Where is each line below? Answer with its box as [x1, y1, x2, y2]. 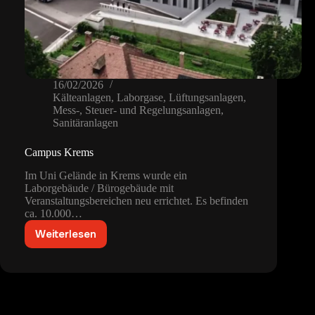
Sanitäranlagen [53, 117, 118, 129]
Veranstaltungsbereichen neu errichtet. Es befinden [25, 195, 248, 207]
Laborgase [117, 91, 163, 104]
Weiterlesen [35, 227, 96, 242]
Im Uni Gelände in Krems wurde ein [25, 169, 187, 182]
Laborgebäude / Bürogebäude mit [25, 182, 174, 195]
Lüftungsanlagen [169, 91, 243, 104]
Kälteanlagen [53, 91, 111, 104]
